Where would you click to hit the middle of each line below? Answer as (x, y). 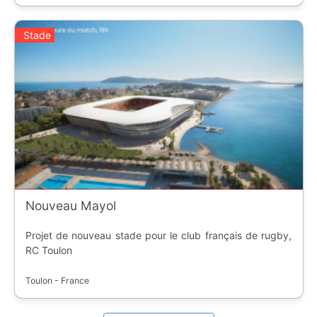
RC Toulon (48, 250)
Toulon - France (57, 280)
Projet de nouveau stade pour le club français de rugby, (158, 235)
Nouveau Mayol (70, 205)
